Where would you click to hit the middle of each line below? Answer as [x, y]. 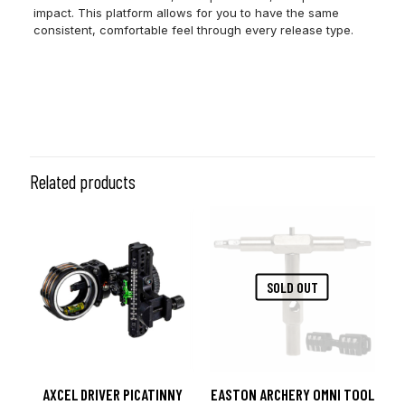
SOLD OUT [292, 287]
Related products [83, 181]
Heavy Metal [340, 81]
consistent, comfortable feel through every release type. [193, 30]
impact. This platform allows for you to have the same [186, 13]
